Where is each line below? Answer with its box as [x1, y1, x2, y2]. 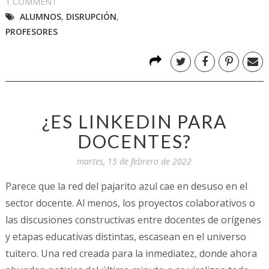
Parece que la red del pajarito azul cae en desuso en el [5, 179, 247, 193]
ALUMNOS [19, 10, 61, 22]
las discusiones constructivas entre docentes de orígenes [5, 213, 261, 226]
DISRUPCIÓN [65, 10, 116, 22]
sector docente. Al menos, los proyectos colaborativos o [5, 196, 255, 210]
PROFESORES [5, 25, 58, 37]
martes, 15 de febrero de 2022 [77, 155, 192, 167]
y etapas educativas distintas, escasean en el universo [5, 229, 246, 243]
